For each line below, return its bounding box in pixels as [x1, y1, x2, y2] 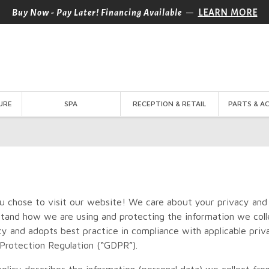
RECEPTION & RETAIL [132, 99, 206, 108]
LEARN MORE [198, 8, 258, 17]
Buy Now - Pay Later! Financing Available [11, 8, 182, 17]
